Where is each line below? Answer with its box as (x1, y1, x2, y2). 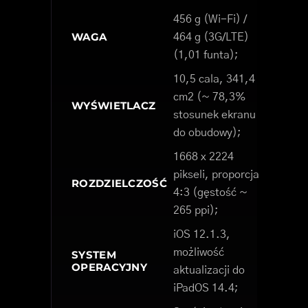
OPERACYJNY (71, 261, 148, 274)
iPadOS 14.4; (173, 283, 239, 294)
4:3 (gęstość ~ (173, 187, 247, 199)
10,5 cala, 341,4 (173, 74, 255, 85)
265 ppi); (173, 205, 219, 217)
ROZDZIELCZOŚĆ (71, 177, 167, 190)
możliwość (173, 247, 224, 258)
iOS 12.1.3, (173, 229, 230, 241)
